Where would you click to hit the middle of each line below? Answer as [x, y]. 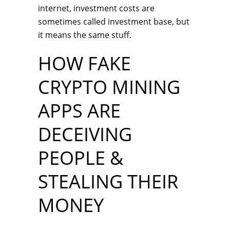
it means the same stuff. [85, 35]
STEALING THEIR [108, 181]
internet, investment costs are [96, 8]
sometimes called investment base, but [114, 22]
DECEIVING [85, 134]
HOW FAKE [84, 63]
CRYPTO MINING [109, 87]
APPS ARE [79, 111]
